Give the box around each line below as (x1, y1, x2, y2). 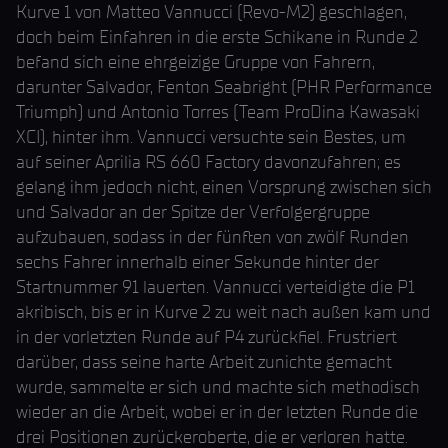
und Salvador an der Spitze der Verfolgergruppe (16, 201, 370, 223)
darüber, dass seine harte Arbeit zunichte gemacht (16, 351, 392, 373)
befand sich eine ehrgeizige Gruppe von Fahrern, (16, 51, 375, 73)
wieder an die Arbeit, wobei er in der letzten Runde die (16, 401, 418, 423)
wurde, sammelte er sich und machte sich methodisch (16, 376, 420, 398)
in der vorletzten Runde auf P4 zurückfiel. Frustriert (16, 326, 397, 348)
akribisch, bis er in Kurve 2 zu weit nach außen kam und (16, 301, 431, 323)
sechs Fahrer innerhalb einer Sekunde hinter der (16, 251, 379, 273)
